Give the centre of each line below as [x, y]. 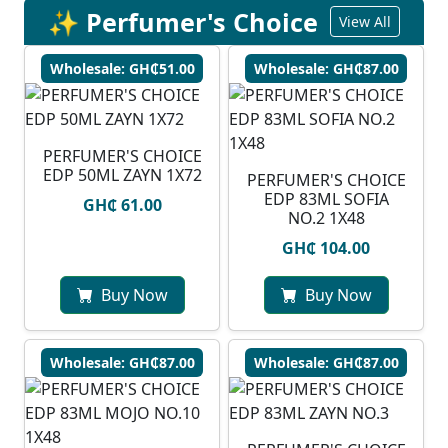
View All [365, 22]
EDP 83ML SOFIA [326, 199]
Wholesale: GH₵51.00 [122, 69]
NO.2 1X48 [326, 218]
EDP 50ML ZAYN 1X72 [122, 175]
